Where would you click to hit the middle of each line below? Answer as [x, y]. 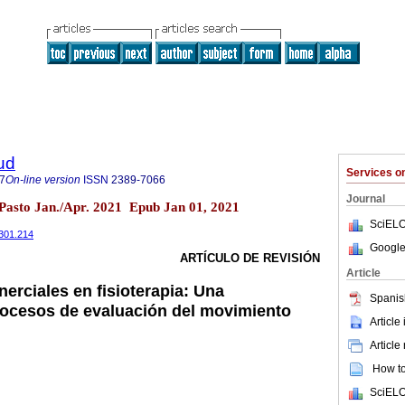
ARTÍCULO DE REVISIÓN [250, 259]
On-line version [43, 180]
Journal [366, 199]
